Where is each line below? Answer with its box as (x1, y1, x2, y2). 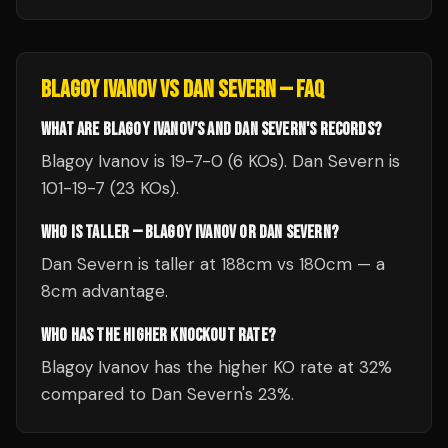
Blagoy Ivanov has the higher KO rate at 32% (41, 356, 392, 378)
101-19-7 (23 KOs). (41, 177, 179, 199)
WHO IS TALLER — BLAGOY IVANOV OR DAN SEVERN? (41, 222, 338, 243)
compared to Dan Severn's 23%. (41, 383, 294, 405)
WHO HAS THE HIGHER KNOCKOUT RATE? (41, 325, 275, 346)
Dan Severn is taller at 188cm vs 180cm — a (41, 253, 385, 275)
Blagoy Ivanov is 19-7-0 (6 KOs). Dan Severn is (41, 150, 400, 172)
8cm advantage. (41, 280, 168, 302)
